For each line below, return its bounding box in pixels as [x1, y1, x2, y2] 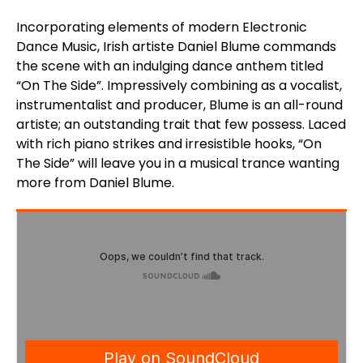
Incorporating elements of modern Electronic [16, 17, 307, 36]
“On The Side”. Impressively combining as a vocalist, [16, 75, 342, 95]
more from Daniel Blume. [16, 173, 174, 192]
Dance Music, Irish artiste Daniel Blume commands [16, 36, 336, 56]
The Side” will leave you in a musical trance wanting [16, 153, 340, 173]
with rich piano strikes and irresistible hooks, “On [16, 134, 322, 153]
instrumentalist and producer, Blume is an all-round [16, 95, 343, 114]
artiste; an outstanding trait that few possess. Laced [16, 114, 346, 134]
